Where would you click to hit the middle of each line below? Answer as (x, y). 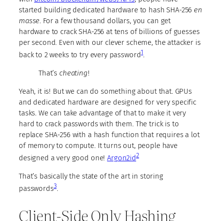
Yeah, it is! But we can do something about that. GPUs (106, 91)
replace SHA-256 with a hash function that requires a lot (109, 135)
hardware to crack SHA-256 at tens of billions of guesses (109, 32)
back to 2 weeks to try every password (80, 55)
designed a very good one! (63, 158)
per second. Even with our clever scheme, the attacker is (110, 42)
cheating (73, 73)
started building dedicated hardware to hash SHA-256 (107, 10)
